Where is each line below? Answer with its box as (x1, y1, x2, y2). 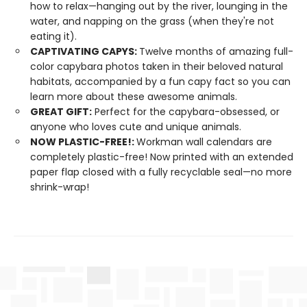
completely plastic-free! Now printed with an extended (30, 150, 293, 164)
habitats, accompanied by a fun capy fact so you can (30, 75, 291, 88)
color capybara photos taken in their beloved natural (30, 60, 283, 73)
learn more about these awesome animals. (30, 90, 237, 103)
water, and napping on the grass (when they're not (30, 14, 274, 28)
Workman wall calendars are (136, 135, 272, 149)
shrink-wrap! (30, 180, 89, 194)
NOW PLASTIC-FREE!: (30, 135, 136, 149)
